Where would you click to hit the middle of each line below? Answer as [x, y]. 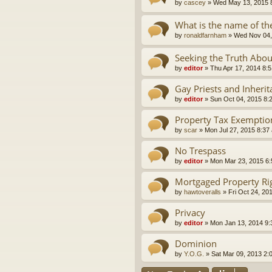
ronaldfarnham [205, 35]
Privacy [190, 213]
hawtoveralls [202, 192]
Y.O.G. [194, 254]
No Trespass [200, 151]
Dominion [196, 244]
